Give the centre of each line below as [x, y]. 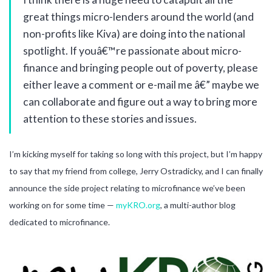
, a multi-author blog [198, 205]
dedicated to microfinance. [59, 222]
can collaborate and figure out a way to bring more [140, 101]
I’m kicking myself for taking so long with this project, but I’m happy [136, 154]
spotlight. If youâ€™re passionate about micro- [132, 50]
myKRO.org [138, 205]
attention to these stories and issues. [110, 118]
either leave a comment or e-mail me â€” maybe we [141, 84]
